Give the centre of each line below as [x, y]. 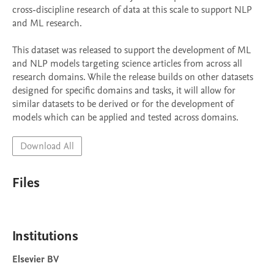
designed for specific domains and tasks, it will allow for [124, 91]
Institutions [45, 236]
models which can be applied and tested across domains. [125, 117]
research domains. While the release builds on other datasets [133, 77]
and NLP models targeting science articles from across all [127, 64]
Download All [47, 146]
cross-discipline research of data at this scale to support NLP [132, 10]
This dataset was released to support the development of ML [131, 50]
